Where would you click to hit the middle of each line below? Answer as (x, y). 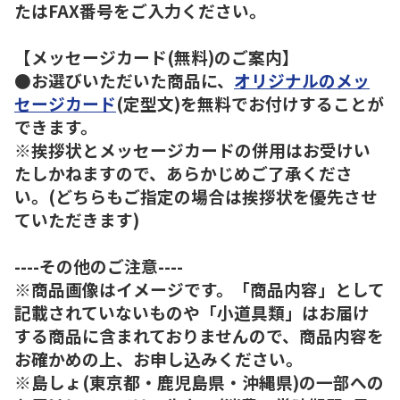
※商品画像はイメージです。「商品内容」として (200, 288)
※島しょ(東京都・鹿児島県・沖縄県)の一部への (199, 381)
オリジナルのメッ (302, 79)
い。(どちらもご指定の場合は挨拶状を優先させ (196, 196)
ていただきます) (77, 219)
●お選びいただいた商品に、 (124, 79)
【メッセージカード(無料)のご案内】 (157, 56)
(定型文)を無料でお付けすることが (250, 103)
